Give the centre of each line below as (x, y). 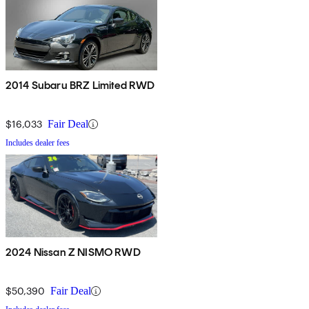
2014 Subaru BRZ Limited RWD (80, 86)
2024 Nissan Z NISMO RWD (73, 252)
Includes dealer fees (38, 143)
